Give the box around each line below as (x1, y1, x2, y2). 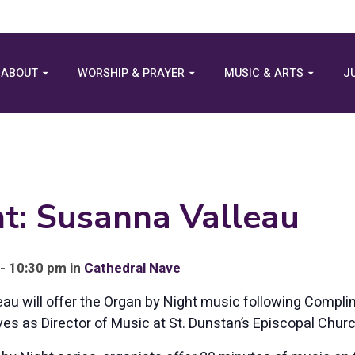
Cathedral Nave (84, 258, 181, 278)
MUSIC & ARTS (223, 65, 303, 82)
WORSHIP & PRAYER (77, 65, 185, 82)
